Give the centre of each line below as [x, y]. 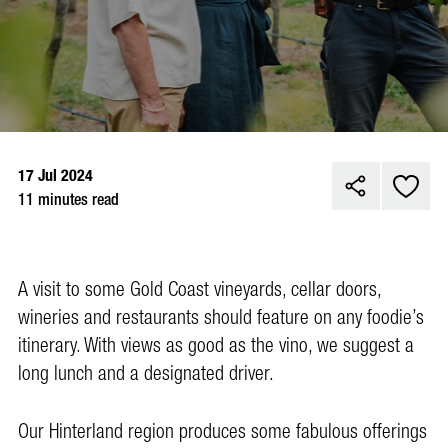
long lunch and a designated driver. [146, 374]
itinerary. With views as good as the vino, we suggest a [216, 346]
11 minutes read [68, 199]
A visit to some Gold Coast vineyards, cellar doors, [199, 290]
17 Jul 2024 [55, 175]
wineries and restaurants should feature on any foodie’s [221, 318]
